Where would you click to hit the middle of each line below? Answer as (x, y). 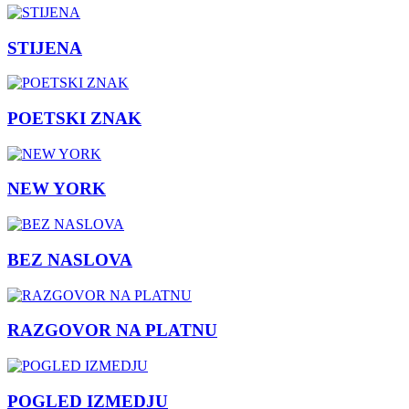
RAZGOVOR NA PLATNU (112, 330)
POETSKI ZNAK (74, 118)
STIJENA (45, 47)
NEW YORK (57, 189)
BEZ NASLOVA (70, 259)
